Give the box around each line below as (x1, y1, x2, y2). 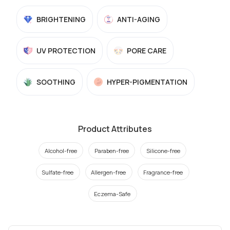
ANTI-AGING (117, 14, 160, 24)
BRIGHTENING (36, 14, 86, 24)
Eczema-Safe (94, 189, 131, 198)
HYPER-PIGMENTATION (107, 77, 187, 87)
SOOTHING (36, 77, 75, 87)
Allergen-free (91, 168, 126, 176)
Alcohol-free (45, 146, 77, 155)
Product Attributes (78, 123, 152, 135)
